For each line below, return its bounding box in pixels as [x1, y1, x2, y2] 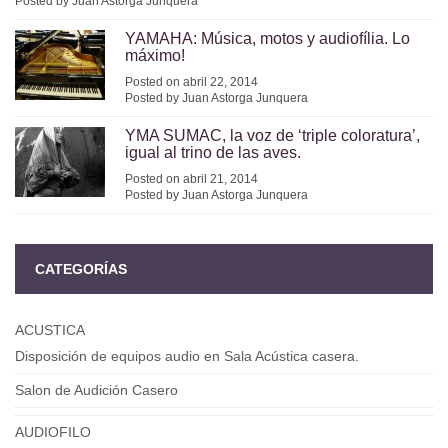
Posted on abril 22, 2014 [125, 74, 258, 89]
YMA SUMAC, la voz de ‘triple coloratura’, [125, 126, 420, 144]
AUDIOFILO [15, 423, 91, 440]
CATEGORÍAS [35, 260, 127, 277]
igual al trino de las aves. [125, 143, 301, 161]
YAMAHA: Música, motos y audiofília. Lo [125, 29, 410, 47]
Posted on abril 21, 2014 [125, 171, 258, 186]
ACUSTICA [15, 321, 85, 338]
